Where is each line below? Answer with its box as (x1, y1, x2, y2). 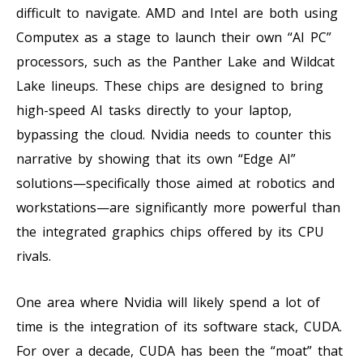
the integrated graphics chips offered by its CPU (16, 222, 324, 241)
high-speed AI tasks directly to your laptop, (16, 100, 292, 119)
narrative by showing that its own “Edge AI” (16, 149, 296, 168)
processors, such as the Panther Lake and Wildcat (16, 52, 335, 70)
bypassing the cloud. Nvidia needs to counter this (16, 125, 331, 143)
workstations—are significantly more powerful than (16, 198, 340, 216)
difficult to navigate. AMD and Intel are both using (16, 3, 338, 22)
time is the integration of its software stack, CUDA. (16, 317, 342, 335)
